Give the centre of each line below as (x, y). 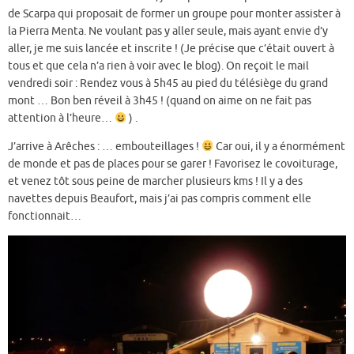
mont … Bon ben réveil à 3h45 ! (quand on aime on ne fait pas (160, 101)
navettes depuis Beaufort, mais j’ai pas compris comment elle (160, 198)
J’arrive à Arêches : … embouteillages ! (105, 146)
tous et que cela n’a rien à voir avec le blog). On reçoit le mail (158, 66)
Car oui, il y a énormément (280, 146)
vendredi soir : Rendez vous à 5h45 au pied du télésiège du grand (168, 84)
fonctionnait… (45, 216)
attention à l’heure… (61, 119)
